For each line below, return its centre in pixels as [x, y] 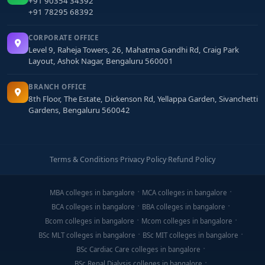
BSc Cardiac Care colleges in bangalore [138, 249]
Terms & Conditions [84, 159]
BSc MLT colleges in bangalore [87, 235]
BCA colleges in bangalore [93, 207]
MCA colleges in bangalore [185, 193]
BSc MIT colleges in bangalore [190, 235]
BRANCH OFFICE [57, 87]
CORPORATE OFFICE [64, 38]
